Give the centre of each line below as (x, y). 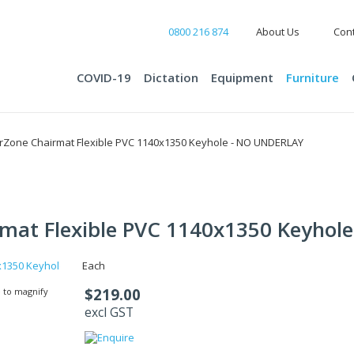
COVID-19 (104, 77)
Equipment (242, 77)
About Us (277, 32)
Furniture (313, 77)
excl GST (109, 312)
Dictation (171, 77)
